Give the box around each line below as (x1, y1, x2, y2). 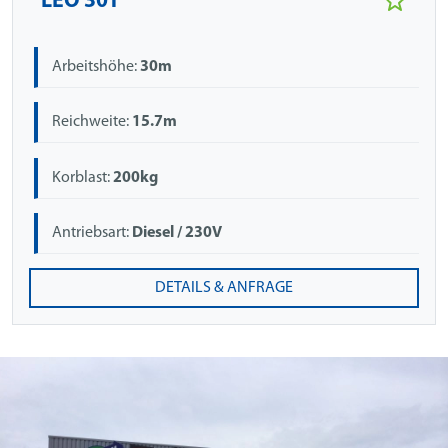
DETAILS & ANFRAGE (155, 280, 293, 297)
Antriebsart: (52, 224, 133, 241)
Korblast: (52, 169, 114, 186)
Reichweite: (52, 114, 133, 131)
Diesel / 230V (132, 224, 223, 241)
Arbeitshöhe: (52, 58, 141, 75)
